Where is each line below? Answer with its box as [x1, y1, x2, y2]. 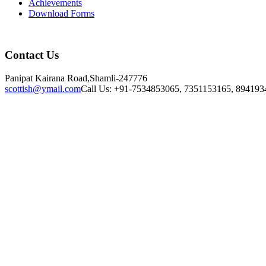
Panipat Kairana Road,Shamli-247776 [5, 72, 147, 83]
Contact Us [5, 49, 59, 62]
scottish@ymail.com [5, 83, 81, 94]
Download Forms [28, 8, 94, 19]
